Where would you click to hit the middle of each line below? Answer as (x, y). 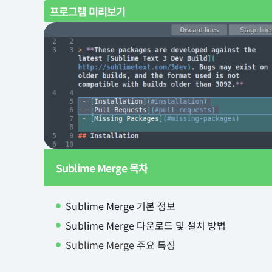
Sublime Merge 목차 (102, 168)
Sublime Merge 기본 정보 (121, 206)
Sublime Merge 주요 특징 (121, 245)
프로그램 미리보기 (87, 12)
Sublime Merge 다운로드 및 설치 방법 (146, 226)
